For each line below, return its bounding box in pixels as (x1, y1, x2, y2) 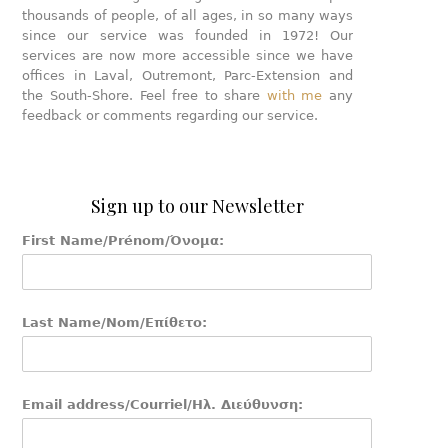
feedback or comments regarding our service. (22, 108, 319, 123)
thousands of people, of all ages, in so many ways (22, 8, 354, 23)
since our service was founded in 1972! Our (22, 28, 354, 43)
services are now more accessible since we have (22, 48, 354, 63)
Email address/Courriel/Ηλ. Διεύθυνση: (22, 397, 304, 412)
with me (266, 88, 323, 103)
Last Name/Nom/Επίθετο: (22, 315, 208, 330)
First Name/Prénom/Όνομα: (22, 233, 225, 248)
